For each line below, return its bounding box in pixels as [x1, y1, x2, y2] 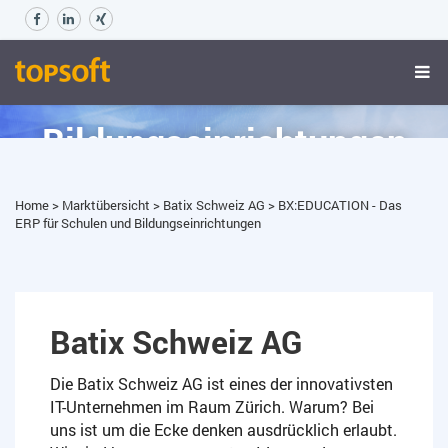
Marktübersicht [62, 196, 153, 215]
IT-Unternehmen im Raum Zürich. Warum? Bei [50, 396, 374, 418]
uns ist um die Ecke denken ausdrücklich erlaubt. [50, 419, 397, 441]
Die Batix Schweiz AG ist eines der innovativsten [50, 373, 393, 395]
